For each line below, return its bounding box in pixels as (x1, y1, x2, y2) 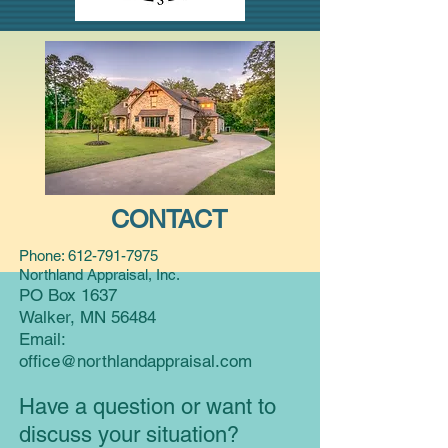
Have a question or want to (19, 394, 276, 419)
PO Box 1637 (19, 285, 117, 305)
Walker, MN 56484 (19, 307, 156, 327)
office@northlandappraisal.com (19, 351, 252, 371)
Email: (19, 329, 65, 349)
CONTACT (110, 205, 227, 234)
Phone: (19, 247, 68, 264)
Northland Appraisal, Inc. (19, 266, 180, 283)
